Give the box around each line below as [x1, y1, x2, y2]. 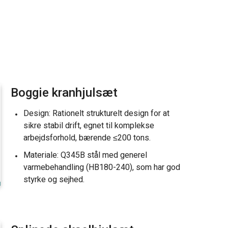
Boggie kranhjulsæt [11, 84, 118, 102]
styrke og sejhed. [23, 174, 84, 186]
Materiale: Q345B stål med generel [23, 149, 147, 161]
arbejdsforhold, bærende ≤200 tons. [23, 132, 151, 144]
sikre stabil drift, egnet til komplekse [23, 120, 154, 132]
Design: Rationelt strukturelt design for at [23, 107, 169, 120]
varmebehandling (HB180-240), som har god [23, 161, 180, 174]
